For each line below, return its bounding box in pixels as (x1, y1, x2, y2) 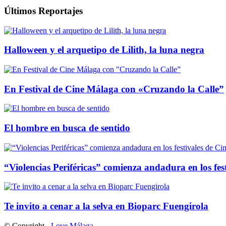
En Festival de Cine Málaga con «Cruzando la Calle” (4, 83, 224, 94)
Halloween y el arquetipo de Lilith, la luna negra (4, 44, 204, 55)
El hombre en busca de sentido (4, 123, 130, 134)
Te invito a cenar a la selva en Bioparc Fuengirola (4, 201, 208, 212)
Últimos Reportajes (4, 5, 83, 16)
